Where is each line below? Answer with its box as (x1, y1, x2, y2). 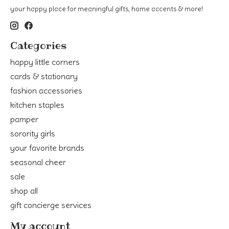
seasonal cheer (10, 156, 66, 167)
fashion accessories (10, 85, 82, 96)
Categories (10, 39, 66, 53)
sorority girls (10, 128, 55, 139)
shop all (10, 185, 38, 196)
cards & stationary (10, 71, 78, 81)
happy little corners (10, 56, 80, 67)
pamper (10, 113, 38, 124)
